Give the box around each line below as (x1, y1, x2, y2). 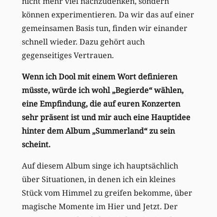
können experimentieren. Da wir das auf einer (21, 9, 194, 20)
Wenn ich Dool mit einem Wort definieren (21, 71, 177, 82)
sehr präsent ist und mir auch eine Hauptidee (21, 111, 190, 123)
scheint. (21, 139, 55, 150)
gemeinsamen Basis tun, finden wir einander (21, 22, 187, 33)
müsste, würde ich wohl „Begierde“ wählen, (21, 84, 184, 95)
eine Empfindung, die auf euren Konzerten (21, 98, 180, 109)
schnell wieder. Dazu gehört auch (21, 36, 145, 47)
